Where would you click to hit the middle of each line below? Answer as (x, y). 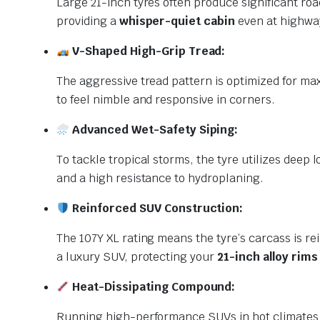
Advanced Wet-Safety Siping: (154, 130)
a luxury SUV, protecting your (137, 257)
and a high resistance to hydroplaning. (160, 178)
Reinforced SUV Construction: (156, 208)
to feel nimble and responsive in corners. (166, 100)
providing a (88, 21)
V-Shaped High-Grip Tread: (147, 51)
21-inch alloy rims (267, 257)
